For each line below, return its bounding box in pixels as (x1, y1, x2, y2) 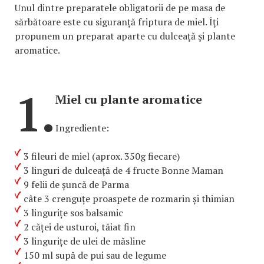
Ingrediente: (55, 121, 109, 135)
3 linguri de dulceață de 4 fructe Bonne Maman (24, 164, 223, 177)
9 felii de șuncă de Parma (24, 178, 129, 192)
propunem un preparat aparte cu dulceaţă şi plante (15, 29, 235, 43)
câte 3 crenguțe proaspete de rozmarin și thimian (24, 192, 235, 206)
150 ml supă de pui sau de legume (24, 249, 166, 262)
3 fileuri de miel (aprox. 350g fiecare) (24, 150, 180, 163)
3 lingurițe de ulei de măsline (24, 235, 146, 248)
